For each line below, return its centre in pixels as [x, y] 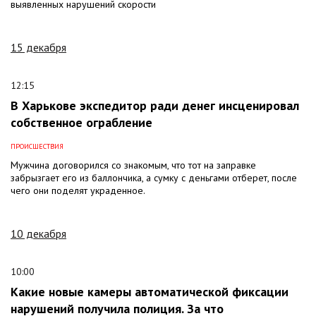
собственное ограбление [81, 122]
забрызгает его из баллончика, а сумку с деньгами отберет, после [154, 177]
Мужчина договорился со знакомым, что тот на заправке [133, 165]
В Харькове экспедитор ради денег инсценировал [155, 105]
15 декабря [38, 47]
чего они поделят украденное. [78, 190]
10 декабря [38, 233]
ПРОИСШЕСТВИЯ [37, 146]
